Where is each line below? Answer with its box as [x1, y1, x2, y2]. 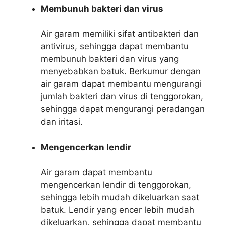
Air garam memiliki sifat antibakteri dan [41, 29, 199, 39]
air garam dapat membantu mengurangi [41, 79, 201, 89]
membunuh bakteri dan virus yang [41, 54, 179, 64]
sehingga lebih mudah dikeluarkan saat [41, 192, 199, 202]
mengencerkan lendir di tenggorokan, [41, 180, 191, 190]
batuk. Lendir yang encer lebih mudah [41, 205, 194, 215]
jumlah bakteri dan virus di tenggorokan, [41, 91, 203, 101]
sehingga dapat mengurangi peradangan [41, 104, 205, 114]
